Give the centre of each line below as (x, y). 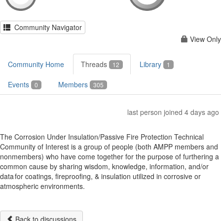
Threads (95, 64)
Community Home (36, 64)
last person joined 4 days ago (173, 112)
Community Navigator (46, 27)
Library (151, 64)
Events (19, 84)
